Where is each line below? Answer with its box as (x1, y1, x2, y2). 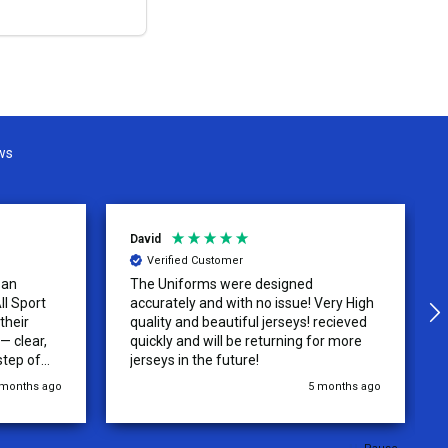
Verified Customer (146, 254, 243, 268)
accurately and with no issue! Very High (129, 294, 374, 311)
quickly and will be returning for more (129, 332, 362, 349)
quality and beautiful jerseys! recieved (129, 313, 367, 330)
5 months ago (308, 379, 381, 393)
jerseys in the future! (129, 351, 259, 368)
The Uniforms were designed (129, 275, 313, 292)
